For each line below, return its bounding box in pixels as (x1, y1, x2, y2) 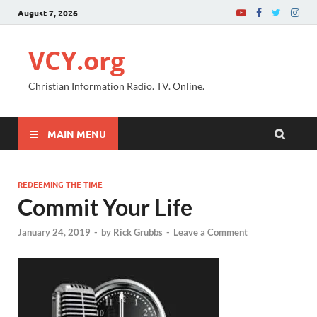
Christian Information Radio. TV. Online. (28, 80, 204, 92)
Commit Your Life (18, 193, 192, 221)
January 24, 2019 (18, 226, 91, 238)
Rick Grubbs (113, 226, 163, 238)
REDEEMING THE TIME (18, 178, 103, 190)
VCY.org (28, 43, 125, 78)
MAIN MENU (47, 127, 106, 140)
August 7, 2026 (18, 6, 78, 18)
